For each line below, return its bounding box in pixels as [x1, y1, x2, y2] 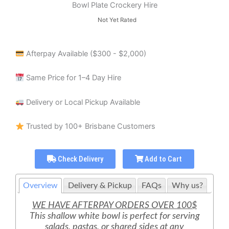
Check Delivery [56, 154, 103, 164]
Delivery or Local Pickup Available [24, 97, 140, 107]
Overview [23, 181, 58, 190]
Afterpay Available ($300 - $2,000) [24, 49, 146, 59]
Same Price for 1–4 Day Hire [24, 73, 121, 83]
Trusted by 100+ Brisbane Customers [24, 122, 155, 131]
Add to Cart [143, 154, 182, 164]
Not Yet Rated [93, 16, 136, 24]
